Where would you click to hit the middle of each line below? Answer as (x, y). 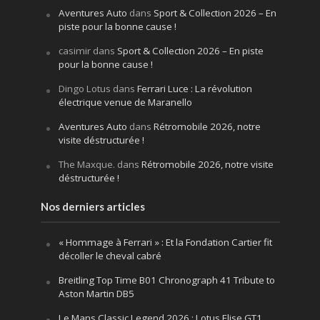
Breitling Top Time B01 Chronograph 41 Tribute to (166, 280)
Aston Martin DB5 (96, 293)
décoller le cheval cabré (110, 255)
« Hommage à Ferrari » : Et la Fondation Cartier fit (165, 242)
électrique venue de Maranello (125, 102)
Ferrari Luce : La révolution (194, 88)
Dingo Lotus (84, 88)
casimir (74, 50)
